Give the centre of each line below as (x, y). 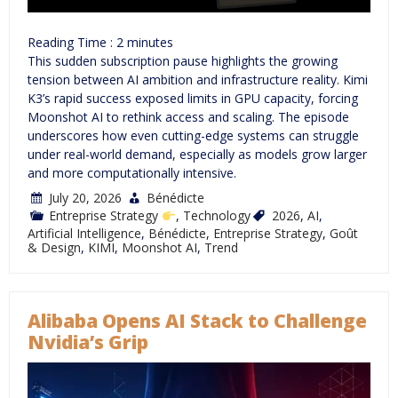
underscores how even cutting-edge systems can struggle (193, 136)
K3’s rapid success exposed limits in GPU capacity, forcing (193, 99)
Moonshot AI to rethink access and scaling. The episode (188, 117)
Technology (216, 216)
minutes (150, 43)
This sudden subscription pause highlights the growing (183, 61)
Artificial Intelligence (84, 234)
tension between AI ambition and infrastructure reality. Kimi (198, 80)
